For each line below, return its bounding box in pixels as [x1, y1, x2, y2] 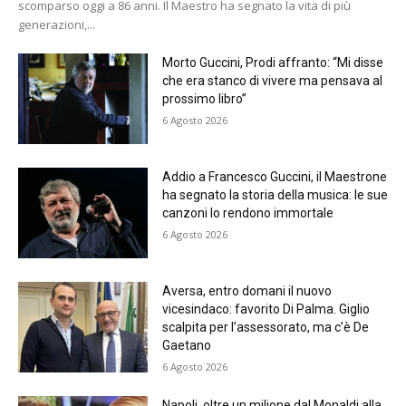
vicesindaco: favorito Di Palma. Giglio [161, 302, 370, 317]
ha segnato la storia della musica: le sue [161, 188, 388, 203]
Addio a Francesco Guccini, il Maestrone [161, 169, 387, 185]
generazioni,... [18, 16, 95, 34]
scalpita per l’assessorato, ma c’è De [161, 320, 369, 335]
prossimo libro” [161, 92, 246, 107]
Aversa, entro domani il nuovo [161, 284, 332, 299]
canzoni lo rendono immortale [161, 206, 333, 221]
